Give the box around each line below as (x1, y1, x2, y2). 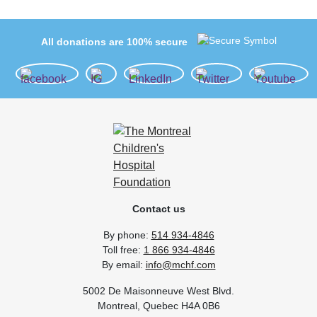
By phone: (103, 229, 151, 241)
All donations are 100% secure (40, 35, 188, 47)
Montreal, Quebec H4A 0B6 (97, 299, 220, 311)
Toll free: (102, 243, 144, 255)
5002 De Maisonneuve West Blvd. (83, 284, 234, 296)
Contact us (132, 202, 185, 214)
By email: (101, 258, 146, 270)
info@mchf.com (145, 258, 216, 270)
